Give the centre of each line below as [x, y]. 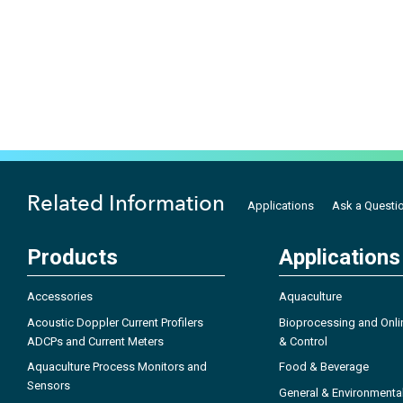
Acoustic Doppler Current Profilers [115, 322]
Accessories [60, 297]
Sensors [49, 386]
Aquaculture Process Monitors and [117, 367]
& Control [303, 341]
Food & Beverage [324, 367]
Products [72, 258]
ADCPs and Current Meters [95, 341]
